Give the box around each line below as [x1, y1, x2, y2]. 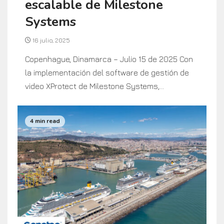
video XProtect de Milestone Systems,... [25, 81, 164, 90]
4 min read [30, 117, 60, 125]
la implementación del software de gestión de [25, 67, 189, 77]
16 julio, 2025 [31, 36, 70, 44]
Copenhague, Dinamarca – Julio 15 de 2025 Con [25, 54, 193, 63]
